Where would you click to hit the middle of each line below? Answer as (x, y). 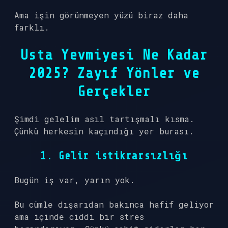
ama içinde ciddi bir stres (79, 217)
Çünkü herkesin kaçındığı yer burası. (104, 131)
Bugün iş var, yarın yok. (75, 180)
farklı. (32, 27)
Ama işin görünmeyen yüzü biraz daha (101, 15)
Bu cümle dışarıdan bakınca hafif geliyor (114, 204)
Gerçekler (114, 92)
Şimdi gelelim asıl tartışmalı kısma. (104, 119)
